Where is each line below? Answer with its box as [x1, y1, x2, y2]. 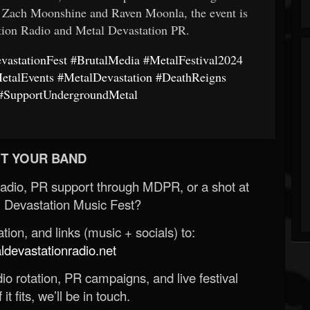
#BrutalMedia [71, 51, 140, 68]
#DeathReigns [156, 68, 227, 85]
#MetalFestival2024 [143, 51, 244, 68]
